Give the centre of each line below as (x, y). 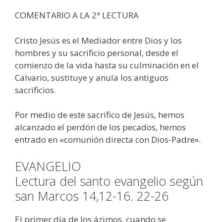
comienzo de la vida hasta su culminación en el (107, 65)
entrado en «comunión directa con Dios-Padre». (108, 140)
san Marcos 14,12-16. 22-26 (97, 195)
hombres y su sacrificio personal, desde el (97, 53)
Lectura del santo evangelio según (109, 181)
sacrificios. (35, 90)
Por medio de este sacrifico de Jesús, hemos (100, 115)
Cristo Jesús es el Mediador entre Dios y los (98, 40)
